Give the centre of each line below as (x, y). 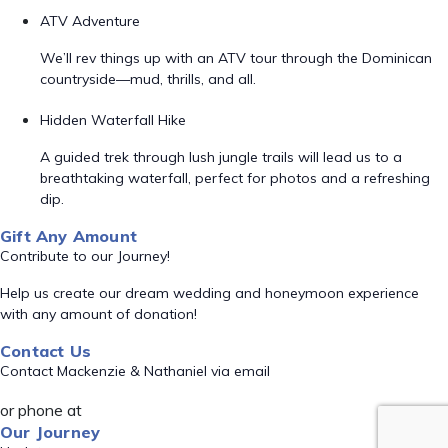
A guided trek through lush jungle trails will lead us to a (221, 157)
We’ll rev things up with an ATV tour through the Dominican (236, 58)
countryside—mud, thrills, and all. (148, 79)
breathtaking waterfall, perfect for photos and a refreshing (235, 178)
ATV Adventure (90, 21)
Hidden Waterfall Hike (113, 120)
